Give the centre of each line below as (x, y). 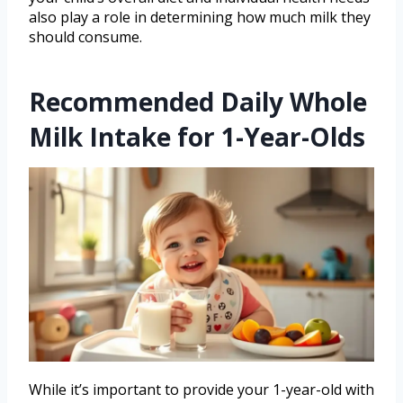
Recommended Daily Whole (198, 101)
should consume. (85, 36)
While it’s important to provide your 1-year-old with (201, 389)
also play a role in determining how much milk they (200, 17)
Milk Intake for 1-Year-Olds (197, 136)
